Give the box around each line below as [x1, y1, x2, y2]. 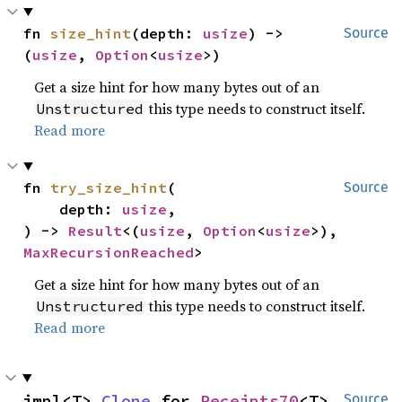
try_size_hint [50, 178, 168, 197]
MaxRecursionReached [23, 242, 195, 261]
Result [68, 221, 123, 240]
